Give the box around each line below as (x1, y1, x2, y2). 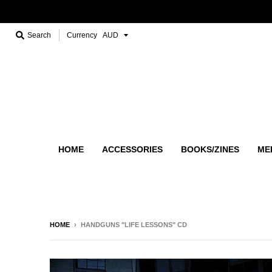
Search (27, 31, 51, 39)
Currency (67, 31, 97, 39)
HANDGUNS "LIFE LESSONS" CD (81, 220, 187, 228)
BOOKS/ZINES (181, 144, 239, 154)
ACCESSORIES (102, 144, 163, 154)
